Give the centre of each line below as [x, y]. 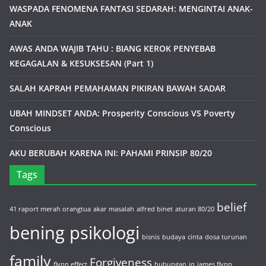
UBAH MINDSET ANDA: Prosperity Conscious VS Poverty [122, 113]
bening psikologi [75, 232]
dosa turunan [226, 237]
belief [232, 207]
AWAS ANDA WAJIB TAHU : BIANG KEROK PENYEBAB [113, 48]
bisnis [151, 237]
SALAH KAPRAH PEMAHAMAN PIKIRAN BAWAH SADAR [118, 88]
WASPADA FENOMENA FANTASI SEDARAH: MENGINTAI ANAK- [131, 8]
